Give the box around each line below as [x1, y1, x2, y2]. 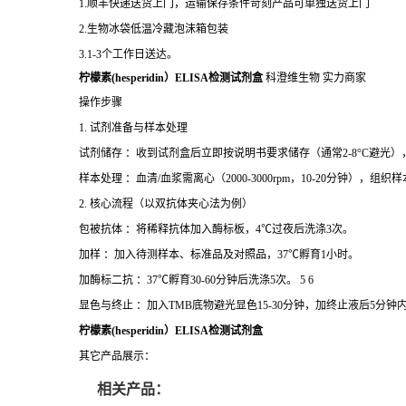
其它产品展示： [79, 350, 155, 362]
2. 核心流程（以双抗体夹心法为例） [79, 198, 253, 210]
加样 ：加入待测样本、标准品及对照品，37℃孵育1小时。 [79, 248, 359, 261]
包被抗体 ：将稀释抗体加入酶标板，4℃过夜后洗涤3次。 [79, 223, 353, 236]
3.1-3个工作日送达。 [79, 48, 178, 61]
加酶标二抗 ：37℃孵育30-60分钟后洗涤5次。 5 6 [79, 274, 314, 286]
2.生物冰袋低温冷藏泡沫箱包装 [79, 23, 228, 35]
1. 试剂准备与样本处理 [79, 121, 188, 134]
